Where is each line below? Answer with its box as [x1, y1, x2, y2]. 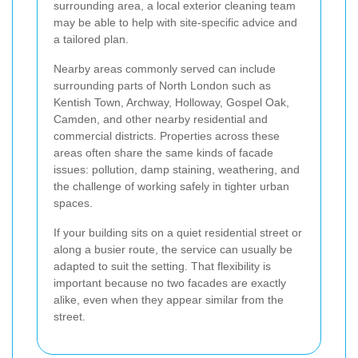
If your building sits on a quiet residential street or [54, 226, 302, 240]
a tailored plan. [54, 33, 129, 46]
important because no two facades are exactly [54, 276, 286, 290]
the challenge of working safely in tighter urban [54, 180, 289, 193]
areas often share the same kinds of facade [54, 146, 273, 160]
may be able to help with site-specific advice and [54, 16, 297, 30]
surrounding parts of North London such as [54, 79, 271, 93]
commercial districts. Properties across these [54, 129, 280, 143]
